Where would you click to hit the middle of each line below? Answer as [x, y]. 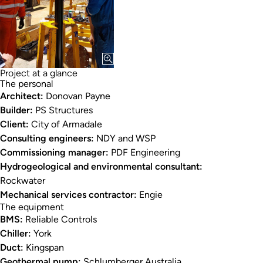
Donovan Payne [77, 96]
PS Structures [63, 110]
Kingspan [44, 247]
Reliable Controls [60, 219]
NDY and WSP [125, 138]
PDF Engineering [144, 152]
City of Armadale [65, 124]
